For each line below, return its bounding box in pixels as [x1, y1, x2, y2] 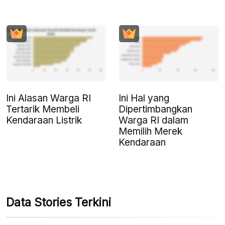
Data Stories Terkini [6, 195, 111, 209]
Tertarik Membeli [6, 103, 79, 115]
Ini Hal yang [119, 92, 169, 104]
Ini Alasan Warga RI [6, 92, 91, 104]
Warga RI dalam [119, 114, 188, 126]
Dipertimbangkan [119, 103, 192, 115]
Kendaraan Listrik [6, 114, 82, 126]
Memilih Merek [119, 125, 182, 137]
